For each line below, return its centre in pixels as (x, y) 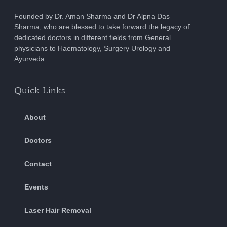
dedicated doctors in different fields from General (92, 37)
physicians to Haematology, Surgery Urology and (92, 48)
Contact (38, 164)
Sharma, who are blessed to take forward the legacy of (102, 27)
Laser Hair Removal (58, 210)
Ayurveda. (30, 59)
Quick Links (40, 90)
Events (36, 187)
